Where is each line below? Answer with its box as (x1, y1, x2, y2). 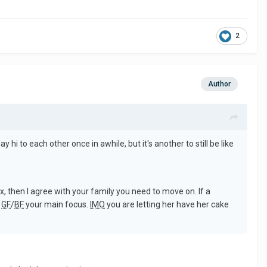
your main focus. (24, 199, 90, 209)
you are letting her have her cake (105, 199, 229, 209)
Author (208, 80, 231, 89)
